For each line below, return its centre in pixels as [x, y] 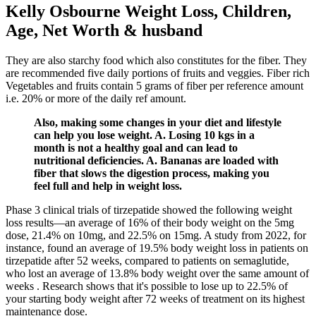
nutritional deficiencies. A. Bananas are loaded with [156, 161]
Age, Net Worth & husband [104, 31]
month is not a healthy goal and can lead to [136, 148]
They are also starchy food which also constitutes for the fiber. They [156, 61]
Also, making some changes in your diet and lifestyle [158, 123]
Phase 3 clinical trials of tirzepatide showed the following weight [149, 210]
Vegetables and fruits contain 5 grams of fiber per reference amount [154, 86]
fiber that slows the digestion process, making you [152, 174]
